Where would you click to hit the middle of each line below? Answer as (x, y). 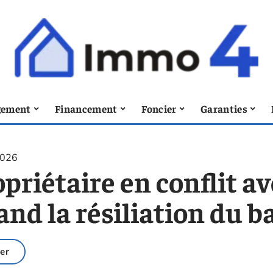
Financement (86, 108)
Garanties (224, 108)
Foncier (159, 108)
